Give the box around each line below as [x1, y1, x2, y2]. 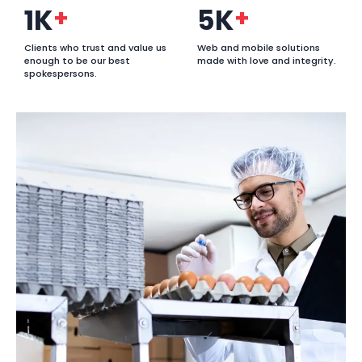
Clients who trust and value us [24, 40, 166, 54]
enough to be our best [24, 53, 130, 67]
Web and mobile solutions [197, 40, 321, 54]
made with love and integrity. [197, 53, 337, 67]
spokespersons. [24, 66, 97, 80]
